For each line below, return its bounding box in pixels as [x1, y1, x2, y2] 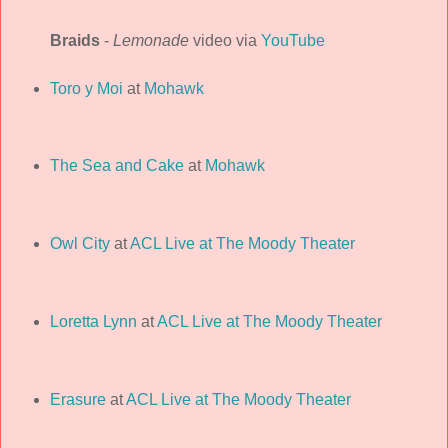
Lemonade [112, 31, 189, 49]
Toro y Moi [49, 79, 123, 97]
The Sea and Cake [49, 157, 184, 175]
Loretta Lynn [49, 313, 137, 331]
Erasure [49, 390, 106, 408]
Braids [49, 31, 100, 49]
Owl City [49, 235, 110, 253]
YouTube [260, 31, 325, 49]
